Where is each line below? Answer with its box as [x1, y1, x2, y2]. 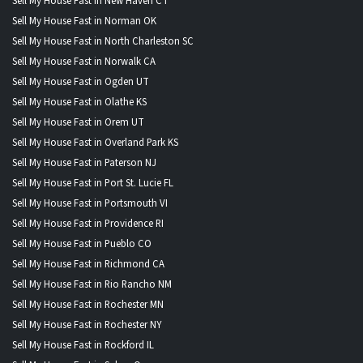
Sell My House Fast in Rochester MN [12, 297, 164, 312]
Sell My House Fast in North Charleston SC [12, 33, 194, 49]
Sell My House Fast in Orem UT [12, 114, 144, 130]
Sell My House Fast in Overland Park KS [12, 135, 178, 150]
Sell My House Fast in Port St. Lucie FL [12, 175, 173, 190]
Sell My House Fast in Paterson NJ [12, 155, 156, 170]
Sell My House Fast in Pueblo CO [12, 236, 152, 251]
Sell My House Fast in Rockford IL [12, 337, 154, 352]
